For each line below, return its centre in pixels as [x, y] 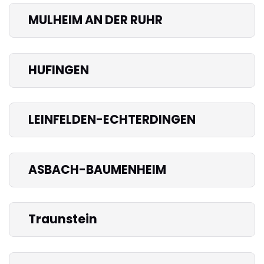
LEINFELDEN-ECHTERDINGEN [112, 120]
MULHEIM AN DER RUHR [95, 20]
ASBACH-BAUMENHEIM [97, 169]
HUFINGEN [59, 70]
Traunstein [63, 220]
